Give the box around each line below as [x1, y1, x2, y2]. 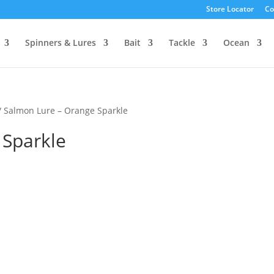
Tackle [168, 37, 195, 48]
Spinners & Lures [24, 37, 96, 48]
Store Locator [206, 4, 254, 14]
